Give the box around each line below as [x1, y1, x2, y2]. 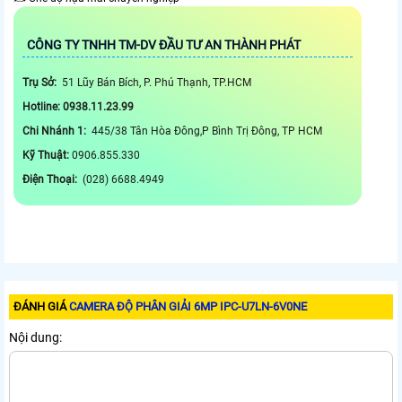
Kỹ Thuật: [22, 149, 72, 162]
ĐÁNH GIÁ [13, 300, 69, 314]
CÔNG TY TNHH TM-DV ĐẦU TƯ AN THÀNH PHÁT [27, 38, 303, 53]
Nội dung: [9, 330, 62, 345]
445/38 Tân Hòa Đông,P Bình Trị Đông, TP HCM [89, 125, 322, 138]
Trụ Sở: [22, 76, 59, 90]
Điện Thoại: [22, 173, 80, 187]
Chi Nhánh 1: [22, 125, 89, 138]
